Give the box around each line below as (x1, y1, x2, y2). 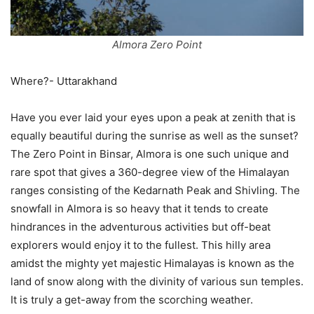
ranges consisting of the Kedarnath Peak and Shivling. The (11, 183, 300, 197)
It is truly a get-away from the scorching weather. (11, 292, 253, 306)
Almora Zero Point (112, 37, 202, 51)
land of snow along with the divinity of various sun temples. (11, 274, 303, 288)
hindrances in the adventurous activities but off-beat (11, 219, 271, 233)
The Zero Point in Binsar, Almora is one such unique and (11, 146, 289, 161)
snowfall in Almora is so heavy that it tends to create (11, 201, 268, 215)
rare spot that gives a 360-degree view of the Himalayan (11, 165, 289, 179)
